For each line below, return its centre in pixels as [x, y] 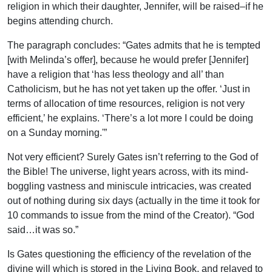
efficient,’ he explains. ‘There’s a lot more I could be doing [130, 118]
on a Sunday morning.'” [57, 133]
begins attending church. [60, 21]
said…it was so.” [43, 230]
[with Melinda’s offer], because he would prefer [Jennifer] [128, 60]
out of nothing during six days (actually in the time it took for [134, 201]
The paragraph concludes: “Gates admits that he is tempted [134, 46]
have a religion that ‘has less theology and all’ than [116, 75]
